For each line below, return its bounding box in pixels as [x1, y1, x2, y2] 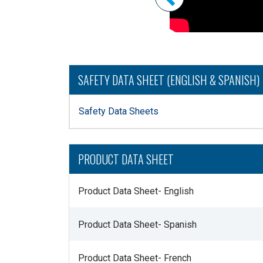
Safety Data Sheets [79, 106, 159, 117]
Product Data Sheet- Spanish [78, 219, 197, 230]
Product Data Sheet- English [78, 186, 194, 197]
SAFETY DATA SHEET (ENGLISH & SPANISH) [78, 71, 259, 89]
